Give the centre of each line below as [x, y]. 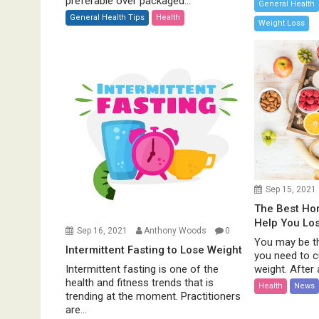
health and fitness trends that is [140, 282]
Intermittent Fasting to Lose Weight [154, 250]
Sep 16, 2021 [102, 230]
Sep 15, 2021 [291, 189]
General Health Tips [107, 17]
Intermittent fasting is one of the [142, 269]
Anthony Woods [175, 230]
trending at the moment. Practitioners [153, 296]
